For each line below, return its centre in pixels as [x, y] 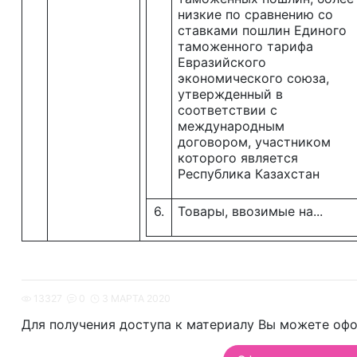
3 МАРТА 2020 [136, 298]
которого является [238, 158]
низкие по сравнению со [255, 14]
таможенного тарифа [245, 46]
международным [231, 126]
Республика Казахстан [249, 174]
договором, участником [254, 142]
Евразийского [222, 62]
